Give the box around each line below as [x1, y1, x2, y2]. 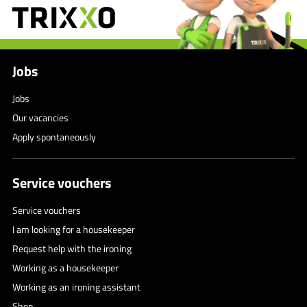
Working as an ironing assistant [12, 279, 140, 294]
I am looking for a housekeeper [12, 221, 135, 236]
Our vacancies [12, 110, 69, 125]
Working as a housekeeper [12, 260, 119, 275]
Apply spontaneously [12, 129, 96, 144]
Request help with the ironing [12, 241, 132, 256]
